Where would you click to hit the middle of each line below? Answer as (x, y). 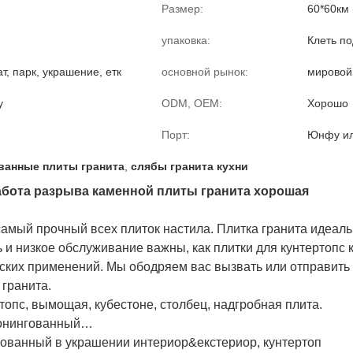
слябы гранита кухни (190, 166)
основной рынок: (205, 72)
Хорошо (328, 103)
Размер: (182, 9)
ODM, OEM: (192, 103)
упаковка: (186, 40)
